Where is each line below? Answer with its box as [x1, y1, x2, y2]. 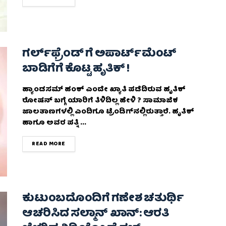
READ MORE [32, 139, 66, 149]
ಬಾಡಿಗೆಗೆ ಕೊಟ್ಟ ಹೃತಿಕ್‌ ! [22, 59, 130, 79]
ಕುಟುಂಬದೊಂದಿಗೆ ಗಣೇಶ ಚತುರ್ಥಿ [22, 189, 184, 209]
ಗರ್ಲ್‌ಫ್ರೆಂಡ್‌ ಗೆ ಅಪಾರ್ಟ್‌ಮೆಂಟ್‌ [22, 44, 177, 64]
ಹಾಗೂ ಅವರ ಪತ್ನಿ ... [22, 117, 86, 129]
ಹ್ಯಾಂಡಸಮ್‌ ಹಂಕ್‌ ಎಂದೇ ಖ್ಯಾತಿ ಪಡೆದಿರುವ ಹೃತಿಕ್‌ [22, 83, 186, 96]
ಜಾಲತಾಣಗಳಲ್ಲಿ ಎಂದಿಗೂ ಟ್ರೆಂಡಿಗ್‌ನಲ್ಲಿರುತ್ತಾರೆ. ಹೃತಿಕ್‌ [22, 105, 194, 118]
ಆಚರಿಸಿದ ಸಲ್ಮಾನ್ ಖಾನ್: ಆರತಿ [22, 204, 169, 224]
